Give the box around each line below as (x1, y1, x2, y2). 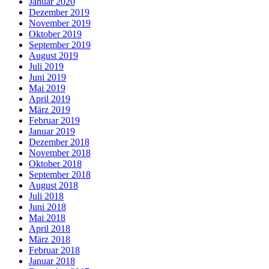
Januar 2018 (29, 256, 75, 267)
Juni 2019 (29, 72, 66, 83)
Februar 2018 (29, 245, 80, 256)
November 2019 (29, 18, 91, 29)
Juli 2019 (29, 61, 64, 72)
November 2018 (29, 148, 91, 159)
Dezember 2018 (29, 137, 89, 148)
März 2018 (29, 234, 70, 245)
